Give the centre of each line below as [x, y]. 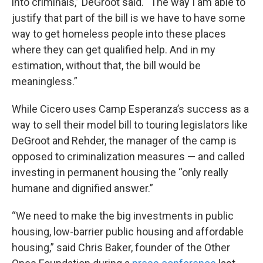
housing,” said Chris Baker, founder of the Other [121, 247]
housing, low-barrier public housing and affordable [128, 231]
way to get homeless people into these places [119, 33]
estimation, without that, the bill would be [106, 65]
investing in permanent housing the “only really [120, 172]
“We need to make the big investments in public [123, 215]
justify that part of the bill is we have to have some [129, 18]
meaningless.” [45, 81]
